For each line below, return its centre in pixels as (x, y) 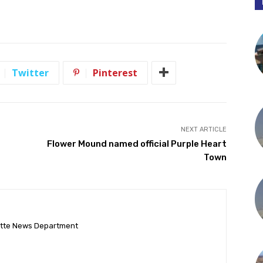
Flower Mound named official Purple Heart (136, 144)
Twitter (30, 73)
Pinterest (115, 73)
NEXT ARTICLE (203, 129)
